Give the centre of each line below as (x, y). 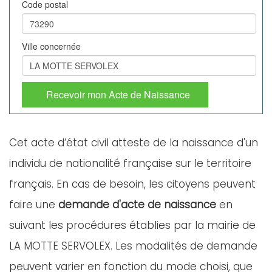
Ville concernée (51, 46)
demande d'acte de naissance (137, 205)
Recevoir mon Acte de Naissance (118, 94)
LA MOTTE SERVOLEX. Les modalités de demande (133, 246)
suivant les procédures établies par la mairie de (132, 225)
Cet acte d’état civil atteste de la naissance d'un (134, 143)
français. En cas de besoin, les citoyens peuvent (132, 184)
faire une (34, 205)
